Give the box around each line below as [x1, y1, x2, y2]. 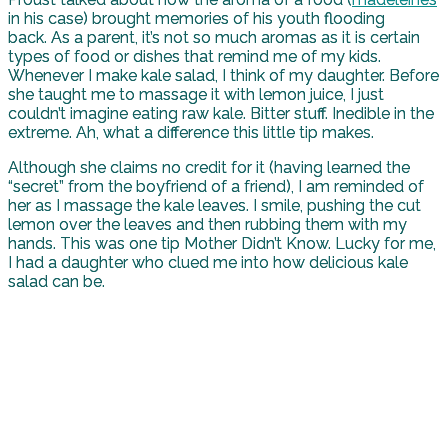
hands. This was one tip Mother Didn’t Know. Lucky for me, [8, 233, 436, 253]
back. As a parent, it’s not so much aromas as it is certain [8, 27, 420, 47]
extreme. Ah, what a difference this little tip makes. [8, 122, 378, 142]
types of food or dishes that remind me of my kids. [8, 46, 381, 66]
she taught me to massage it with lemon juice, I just [8, 84, 384, 104]
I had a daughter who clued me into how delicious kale [8, 252, 408, 272]
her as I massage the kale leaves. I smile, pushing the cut [8, 195, 421, 215]
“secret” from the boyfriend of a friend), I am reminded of [8, 176, 424, 196]
